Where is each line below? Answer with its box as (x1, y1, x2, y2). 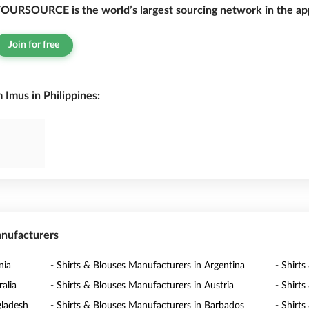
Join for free (8, 40, 59, 50)
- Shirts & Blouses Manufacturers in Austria (50, 281, 235, 290)
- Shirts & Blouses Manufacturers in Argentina (50, 261, 246, 270)
